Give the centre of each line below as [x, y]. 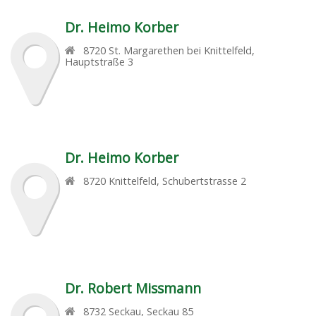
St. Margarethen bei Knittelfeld [181, 50]
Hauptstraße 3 [99, 61]
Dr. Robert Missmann [133, 288]
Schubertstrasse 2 [205, 181]
